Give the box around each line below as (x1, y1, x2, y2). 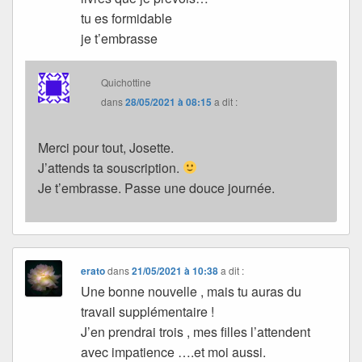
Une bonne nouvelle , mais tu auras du (81, 281, 302, 301)
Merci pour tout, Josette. (38, 137, 174, 157)
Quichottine (101, 74, 152, 89)
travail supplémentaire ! (81, 301, 215, 321)
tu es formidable (81, 8, 173, 27)
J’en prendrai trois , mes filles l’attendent (81, 322, 311, 341)
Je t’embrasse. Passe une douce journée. (38, 178, 275, 197)
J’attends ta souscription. (38, 158, 183, 177)
